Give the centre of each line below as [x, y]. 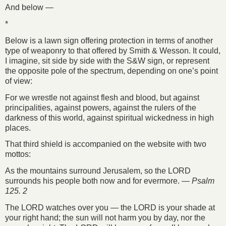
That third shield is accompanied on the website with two [106, 144]
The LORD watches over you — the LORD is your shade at [110, 207]
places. [18, 128]
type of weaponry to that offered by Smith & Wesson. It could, [113, 50]
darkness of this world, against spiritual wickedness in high [109, 118]
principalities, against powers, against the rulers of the [101, 107]
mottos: [18, 154]
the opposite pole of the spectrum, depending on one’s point [111, 71]
